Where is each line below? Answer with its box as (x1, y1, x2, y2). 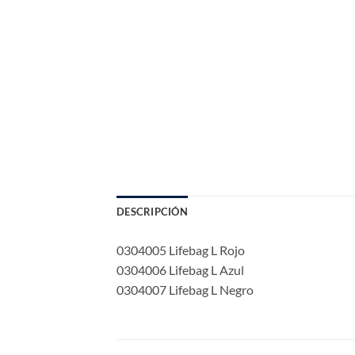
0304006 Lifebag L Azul (116, 261, 244, 277)
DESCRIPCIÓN (116, 204, 188, 218)
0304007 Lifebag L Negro (116, 281, 254, 297)
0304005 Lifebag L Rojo (116, 242, 245, 258)
